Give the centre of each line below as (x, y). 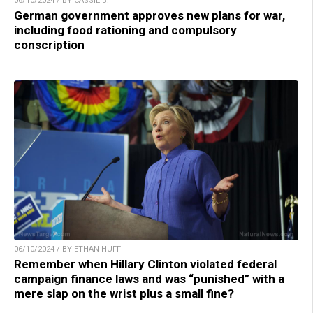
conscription (49, 45)
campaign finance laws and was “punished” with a (149, 279)
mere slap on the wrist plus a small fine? (124, 294)
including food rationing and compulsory (125, 30)
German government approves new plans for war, (150, 16)
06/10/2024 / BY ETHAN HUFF (67, 249)
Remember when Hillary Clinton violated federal (145, 264)
